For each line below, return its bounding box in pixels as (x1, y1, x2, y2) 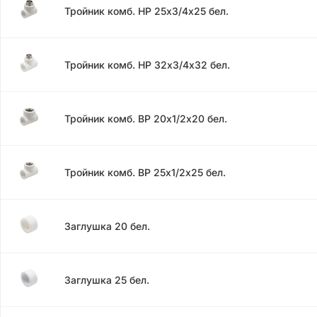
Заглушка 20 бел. (64, 219, 150, 232)
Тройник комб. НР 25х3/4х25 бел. (64, 4, 229, 17)
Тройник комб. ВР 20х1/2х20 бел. (64, 112, 227, 125)
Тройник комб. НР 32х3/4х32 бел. (64, 58, 230, 71)
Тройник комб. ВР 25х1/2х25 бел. (64, 166, 226, 178)
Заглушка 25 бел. (64, 273, 149, 286)
